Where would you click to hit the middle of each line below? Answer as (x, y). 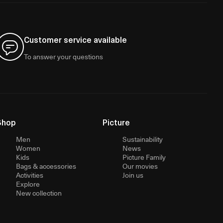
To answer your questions (63, 56)
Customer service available (75, 39)
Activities (30, 175)
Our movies (140, 166)
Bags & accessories (46, 166)
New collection (39, 193)
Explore (28, 184)
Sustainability (143, 139)
